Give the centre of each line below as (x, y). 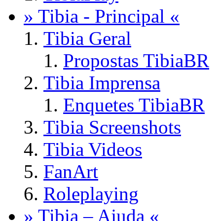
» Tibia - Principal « (102, 16)
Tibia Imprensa (102, 83)
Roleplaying (91, 194)
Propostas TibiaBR (136, 61)
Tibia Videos (93, 149)
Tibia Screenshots (112, 127)
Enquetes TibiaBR (134, 105)
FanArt (71, 172)
